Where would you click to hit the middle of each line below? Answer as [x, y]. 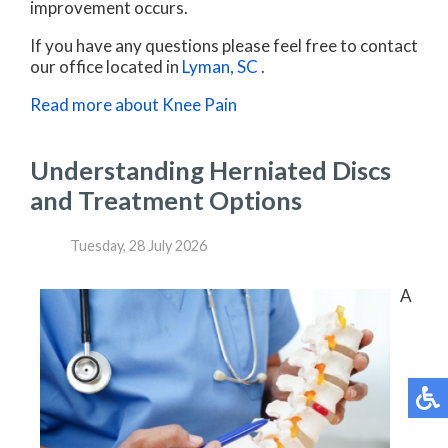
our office [66, 67]
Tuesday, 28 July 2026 [138, 245]
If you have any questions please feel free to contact [224, 46]
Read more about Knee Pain [133, 105]
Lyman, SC [220, 67]
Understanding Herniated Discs [210, 170]
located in [142, 67]
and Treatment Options [166, 200]
